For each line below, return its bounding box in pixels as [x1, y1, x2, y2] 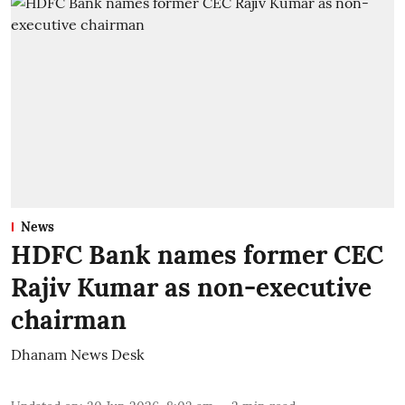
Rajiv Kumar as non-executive [11, 270, 372, 304]
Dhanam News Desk [11, 344, 145, 363]
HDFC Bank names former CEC [11, 238, 383, 271]
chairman [11, 303, 127, 336]
